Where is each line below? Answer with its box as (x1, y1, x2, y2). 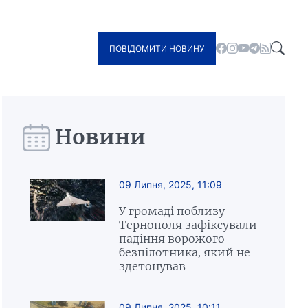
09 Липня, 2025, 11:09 (118, 179, 222, 190)
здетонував (118, 259, 186, 273)
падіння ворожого (118, 232, 225, 245)
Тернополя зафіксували (118, 218, 257, 232)
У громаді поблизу (118, 204, 225, 218)
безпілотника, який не (118, 245, 250, 259)
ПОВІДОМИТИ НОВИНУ (109, 43, 205, 54)
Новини (54, 124, 146, 150)
